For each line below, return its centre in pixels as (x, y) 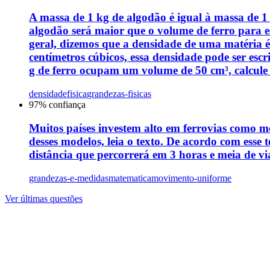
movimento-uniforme (191, 178)
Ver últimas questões (44, 198)
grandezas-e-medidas (69, 178)
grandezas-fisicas (119, 94)
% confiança (62, 105)
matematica (130, 178)
